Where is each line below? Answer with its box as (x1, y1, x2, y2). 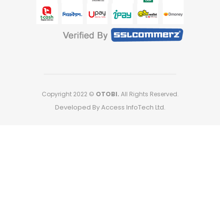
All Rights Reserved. (119, 89, 179, 98)
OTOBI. (95, 89, 119, 98)
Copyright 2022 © (41, 89, 96, 98)
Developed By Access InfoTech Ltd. (55, 102, 165, 112)
